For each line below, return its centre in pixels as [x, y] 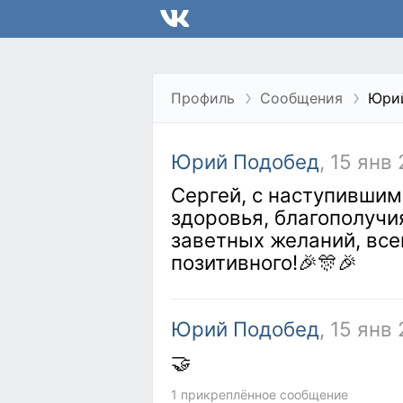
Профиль [203, 98]
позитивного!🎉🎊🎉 [264, 262]
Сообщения [301, 98]
